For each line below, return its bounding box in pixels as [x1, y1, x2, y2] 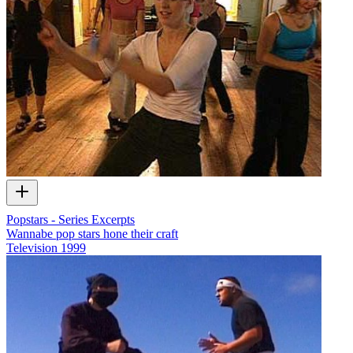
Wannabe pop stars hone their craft [6, 226, 178, 240]
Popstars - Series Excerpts [6, 212, 135, 226]
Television [6, 240, 58, 255]
